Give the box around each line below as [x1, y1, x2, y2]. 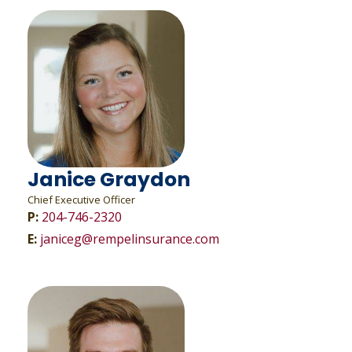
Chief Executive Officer [27, 192, 135, 207]
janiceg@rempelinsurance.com [40, 230, 219, 247]
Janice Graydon [27, 166, 190, 193]
